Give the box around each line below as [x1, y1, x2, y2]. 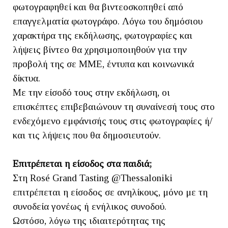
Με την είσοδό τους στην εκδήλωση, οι [13, 87, 170, 98]
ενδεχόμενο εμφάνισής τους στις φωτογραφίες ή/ [13, 115, 212, 126]
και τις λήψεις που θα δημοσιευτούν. [13, 129, 161, 140]
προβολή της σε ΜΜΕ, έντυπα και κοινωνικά [13, 58, 194, 69]
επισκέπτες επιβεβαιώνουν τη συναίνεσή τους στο [13, 101, 215, 112]
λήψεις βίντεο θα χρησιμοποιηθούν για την [13, 44, 187, 55]
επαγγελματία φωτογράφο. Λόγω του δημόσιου [13, 15, 203, 26]
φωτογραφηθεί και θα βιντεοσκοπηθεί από [13, 1, 183, 12]
